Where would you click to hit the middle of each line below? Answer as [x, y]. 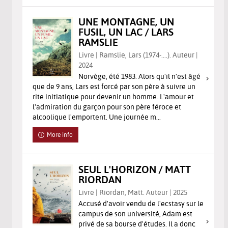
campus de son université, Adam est [135, 213]
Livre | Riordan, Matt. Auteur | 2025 [133, 192]
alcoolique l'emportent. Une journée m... [97, 117]
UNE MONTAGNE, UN [126, 21]
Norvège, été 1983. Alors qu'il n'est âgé [139, 76]
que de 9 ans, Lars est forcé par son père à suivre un [114, 86]
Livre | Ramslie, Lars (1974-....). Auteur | [138, 55]
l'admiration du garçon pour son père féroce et [107, 107]
